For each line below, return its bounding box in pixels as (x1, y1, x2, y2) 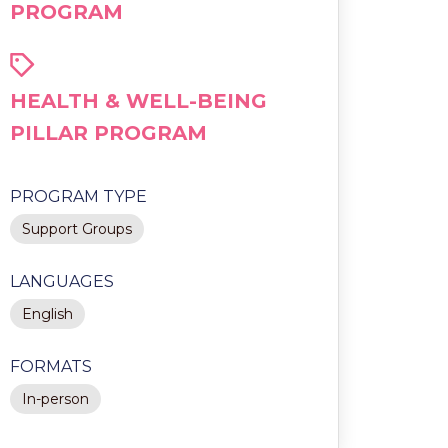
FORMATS (9, 357, 92, 376)
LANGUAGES (9, 272, 114, 291)
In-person (21, 390, 89, 408)
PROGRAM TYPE (9, 187, 147, 206)
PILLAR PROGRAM (9, 121, 207, 145)
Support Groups (21, 220, 132, 238)
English (21, 305, 73, 323)
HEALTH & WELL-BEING (9, 89, 267, 113)
